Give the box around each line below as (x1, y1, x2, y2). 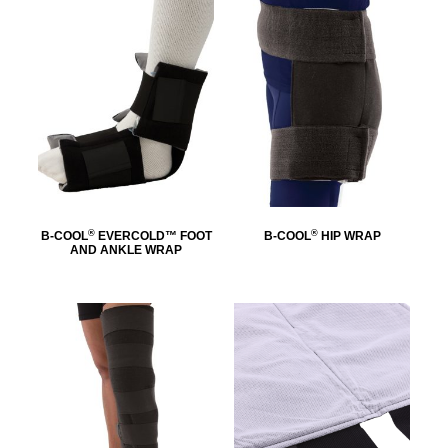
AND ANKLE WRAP (70, 243, 182, 258)
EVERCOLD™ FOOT (94, 229, 212, 244)
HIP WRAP (317, 229, 381, 244)
